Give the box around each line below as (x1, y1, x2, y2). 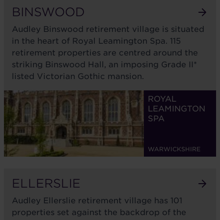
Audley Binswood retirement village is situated (12, 25, 204, 34)
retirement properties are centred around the (12, 48, 198, 57)
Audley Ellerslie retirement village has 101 (12, 196, 182, 205)
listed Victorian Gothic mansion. (12, 72, 144, 81)
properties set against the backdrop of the (12, 208, 186, 217)
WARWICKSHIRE (148, 145, 200, 153)
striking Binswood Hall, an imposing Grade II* (12, 60, 197, 69)
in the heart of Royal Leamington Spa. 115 (12, 36, 181, 46)
